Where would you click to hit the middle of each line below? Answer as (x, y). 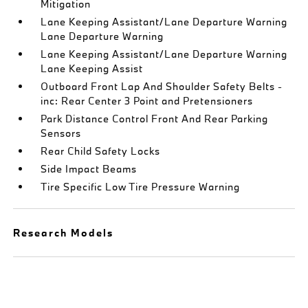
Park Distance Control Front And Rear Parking (155, 119)
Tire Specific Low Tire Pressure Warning (141, 187)
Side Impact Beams (89, 169)
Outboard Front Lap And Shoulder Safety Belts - (162, 86)
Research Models (64, 233)
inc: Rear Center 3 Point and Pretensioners (147, 101)
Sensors (61, 133)
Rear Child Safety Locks (101, 151)
